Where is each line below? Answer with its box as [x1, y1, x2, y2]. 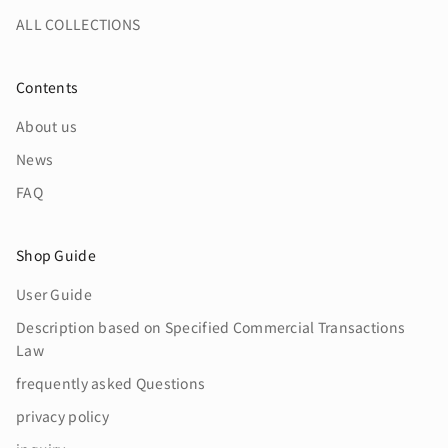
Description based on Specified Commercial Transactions [16, 316, 406, 337]
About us [16, 115, 78, 136]
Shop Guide [16, 244, 96, 265]
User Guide [16, 283, 92, 304]
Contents [16, 76, 79, 97]
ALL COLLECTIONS [16, 13, 141, 34]
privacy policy [16, 405, 109, 426]
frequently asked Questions [16, 372, 206, 393]
